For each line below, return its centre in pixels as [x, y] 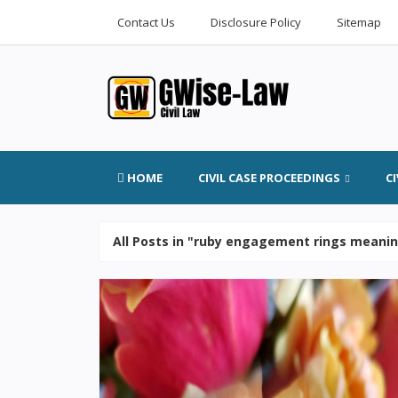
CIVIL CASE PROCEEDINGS [269, 178]
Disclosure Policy [256, 22]
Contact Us [146, 22]
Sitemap [359, 22]
